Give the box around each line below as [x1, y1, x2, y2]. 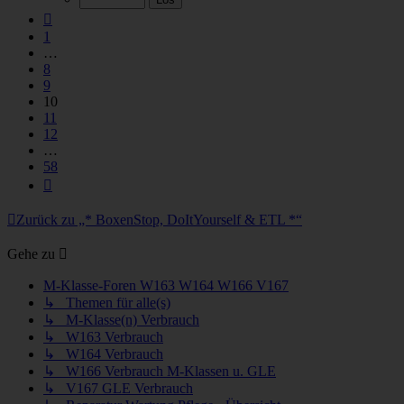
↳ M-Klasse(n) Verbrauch [43, 311, 199, 327]
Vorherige [51, 7, 107, 23]
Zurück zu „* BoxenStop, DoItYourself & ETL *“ [16, 211, 302, 227]
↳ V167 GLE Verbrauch [43, 380, 193, 396]
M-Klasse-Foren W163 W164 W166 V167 [43, 277, 289, 293]
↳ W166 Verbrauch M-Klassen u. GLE [43, 363, 276, 379]
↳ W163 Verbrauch [43, 328, 163, 344]
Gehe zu [7, 245, 55, 262]
